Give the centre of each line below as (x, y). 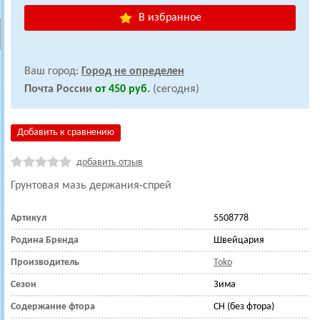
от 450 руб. (124, 89)
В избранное (168, 18)
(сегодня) (176, 89)
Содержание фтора (53, 307)
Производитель (45, 262)
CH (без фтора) (244, 307)
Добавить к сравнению (66, 132)
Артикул (29, 218)
